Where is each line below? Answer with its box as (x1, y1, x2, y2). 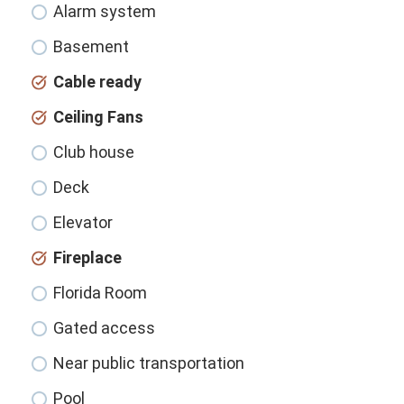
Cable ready (53, 72, 142, 92)
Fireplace (53, 248, 123, 268)
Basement (53, 37, 130, 57)
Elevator (53, 213, 114, 233)
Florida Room (53, 283, 148, 303)
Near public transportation (53, 353, 245, 373)
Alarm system (53, 2, 157, 22)
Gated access (53, 318, 156, 338)
